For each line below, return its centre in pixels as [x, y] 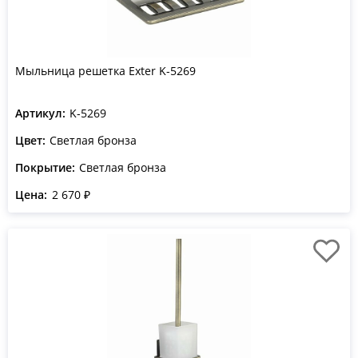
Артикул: [40, 113]
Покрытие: [45, 167]
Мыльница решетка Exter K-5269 [105, 71]
